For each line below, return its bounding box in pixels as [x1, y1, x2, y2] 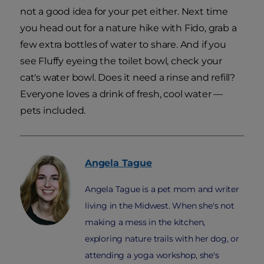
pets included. [20, 104, 86, 116]
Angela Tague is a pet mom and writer [85, 183, 239, 194]
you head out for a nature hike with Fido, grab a [20, 22, 237, 34]
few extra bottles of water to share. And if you [20, 38, 226, 50]
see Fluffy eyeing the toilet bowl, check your [20, 55, 222, 67]
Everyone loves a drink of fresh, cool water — [20, 88, 223, 100]
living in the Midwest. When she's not [85, 200, 235, 211]
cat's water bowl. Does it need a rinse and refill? [20, 71, 235, 83]
